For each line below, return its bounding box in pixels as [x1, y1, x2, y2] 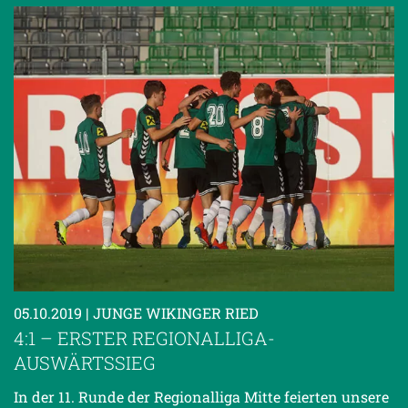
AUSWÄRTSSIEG [14, 351, 156, 375]
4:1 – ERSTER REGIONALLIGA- [14, 326, 275, 351]
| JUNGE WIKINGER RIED [86, 303, 259, 323]
